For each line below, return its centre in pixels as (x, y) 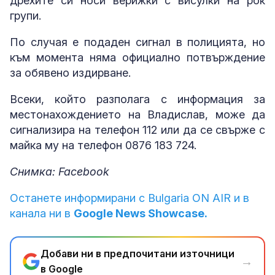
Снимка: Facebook (60, 172)
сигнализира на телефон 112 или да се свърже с (137, 130)
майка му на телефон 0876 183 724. (103, 145)
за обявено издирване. (70, 73)
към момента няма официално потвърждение (137, 58)
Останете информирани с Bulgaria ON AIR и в (130, 198)
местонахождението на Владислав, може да (137, 115)
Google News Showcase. (141, 214)
